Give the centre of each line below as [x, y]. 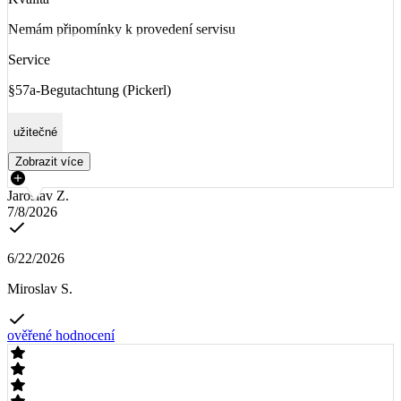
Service [29, 60]
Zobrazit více [49, 161]
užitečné [35, 132]
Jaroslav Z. [38, 195]
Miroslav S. [40, 288]
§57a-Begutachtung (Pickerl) [90, 90]
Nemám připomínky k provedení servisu [122, 30]
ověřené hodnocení [61, 335]
